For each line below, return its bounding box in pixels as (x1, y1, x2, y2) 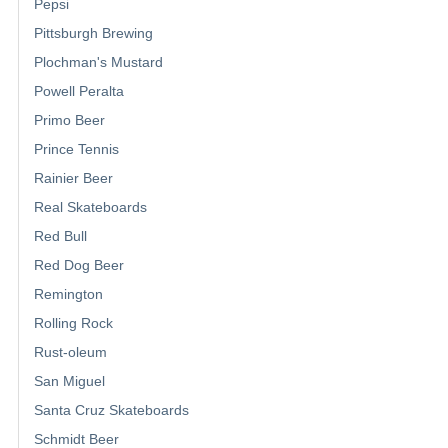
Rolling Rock (34, 314, 113, 331)
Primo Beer (34, 111, 105, 128)
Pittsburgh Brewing (34, 24, 153, 41)
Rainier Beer (34, 169, 113, 186)
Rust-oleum (34, 343, 107, 360)
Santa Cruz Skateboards (34, 401, 189, 418)
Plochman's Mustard (34, 53, 163, 70)
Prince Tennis (34, 140, 119, 157)
